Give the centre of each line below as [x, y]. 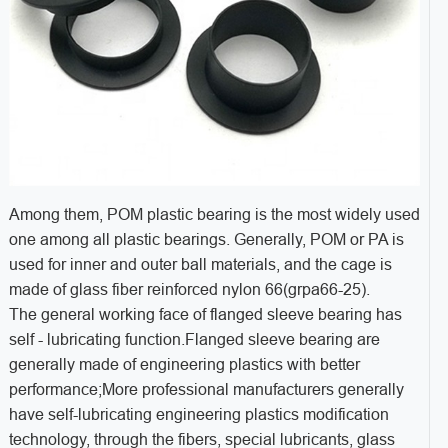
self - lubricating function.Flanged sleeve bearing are [194, 340]
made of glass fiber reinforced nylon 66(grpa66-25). [189, 290]
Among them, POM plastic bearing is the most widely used [214, 215]
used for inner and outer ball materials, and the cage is [200, 265]
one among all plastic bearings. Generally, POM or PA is [206, 240]
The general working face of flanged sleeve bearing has [205, 315]
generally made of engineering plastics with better [184, 365]
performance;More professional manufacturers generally [206, 390]
